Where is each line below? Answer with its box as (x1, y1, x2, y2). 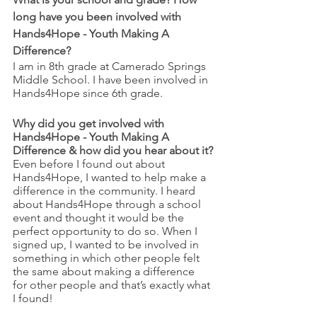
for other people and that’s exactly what (13, 278, 213, 292)
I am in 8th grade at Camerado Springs (13, 59, 209, 73)
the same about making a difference (13, 265, 197, 278)
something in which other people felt (13, 251, 202, 265)
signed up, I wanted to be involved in (13, 238, 202, 251)
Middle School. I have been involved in (13, 73, 211, 86)
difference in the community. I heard (13, 184, 198, 197)
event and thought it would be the (13, 211, 187, 224)
